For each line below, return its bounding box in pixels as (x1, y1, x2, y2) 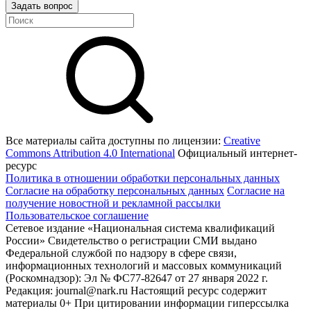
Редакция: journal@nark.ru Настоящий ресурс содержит (6, 285, 267, 296)
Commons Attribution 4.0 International (6, 147, 175, 159)
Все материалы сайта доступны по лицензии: (6, 135, 224, 146)
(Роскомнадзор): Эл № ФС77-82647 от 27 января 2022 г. (6, 272, 268, 284)
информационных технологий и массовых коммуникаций (6, 260, 282, 271)
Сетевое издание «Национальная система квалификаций (6, 222, 275, 234)
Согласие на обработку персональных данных (6, 185, 224, 196)
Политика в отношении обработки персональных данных (6, 172, 280, 184)
